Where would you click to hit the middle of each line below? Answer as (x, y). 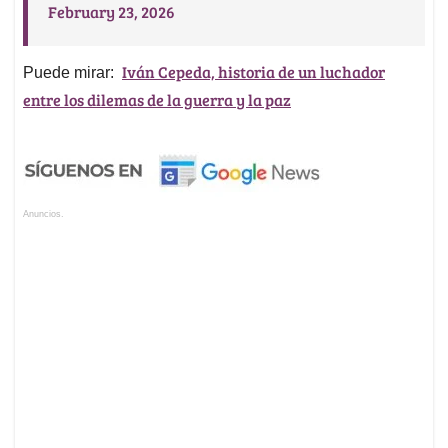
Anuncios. (43, 214)
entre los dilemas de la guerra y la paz (157, 100)
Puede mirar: (72, 73)
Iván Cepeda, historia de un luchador (253, 72)
